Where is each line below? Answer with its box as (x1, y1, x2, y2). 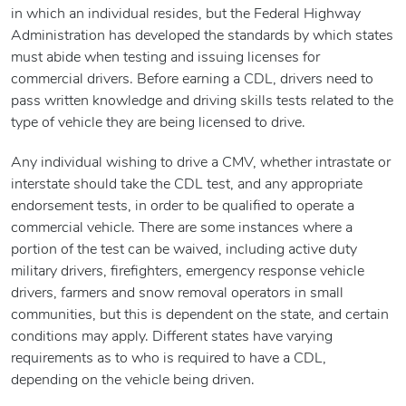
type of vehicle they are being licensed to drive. (11, 116, 305, 131)
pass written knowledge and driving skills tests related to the (11, 94, 393, 110)
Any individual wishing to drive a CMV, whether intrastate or (11, 156, 391, 171)
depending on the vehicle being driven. (11, 373, 255, 389)
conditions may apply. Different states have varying (11, 330, 333, 345)
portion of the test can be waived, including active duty (11, 243, 357, 258)
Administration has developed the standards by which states (11, 29, 393, 44)
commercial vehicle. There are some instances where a (11, 221, 353, 237)
